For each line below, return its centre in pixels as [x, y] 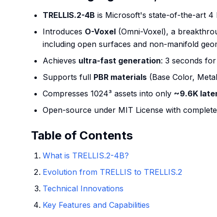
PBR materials [120, 77]
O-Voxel [100, 31]
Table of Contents [82, 135]
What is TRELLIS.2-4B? [86, 155]
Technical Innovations [83, 188]
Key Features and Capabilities [96, 205]
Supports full [68, 77]
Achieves [61, 61]
